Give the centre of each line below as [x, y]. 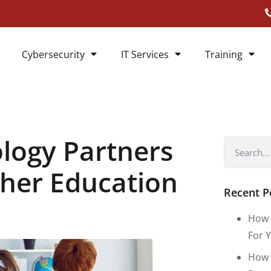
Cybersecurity [53, 54]
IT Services [145, 54]
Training [224, 54]
